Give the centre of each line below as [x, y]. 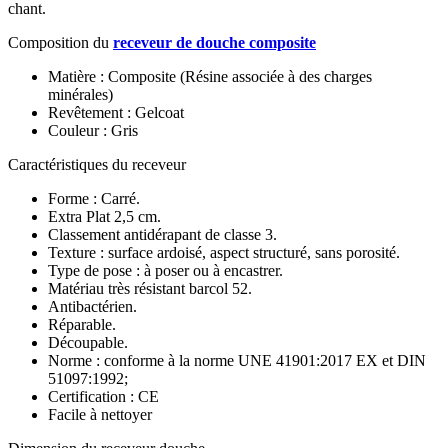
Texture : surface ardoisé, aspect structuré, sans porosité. [224, 253]
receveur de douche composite [214, 43]
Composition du [60, 43]
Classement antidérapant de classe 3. [162, 235]
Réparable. [82, 325]
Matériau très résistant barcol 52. [150, 289]
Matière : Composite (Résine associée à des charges [210, 77]
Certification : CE [103, 397]
